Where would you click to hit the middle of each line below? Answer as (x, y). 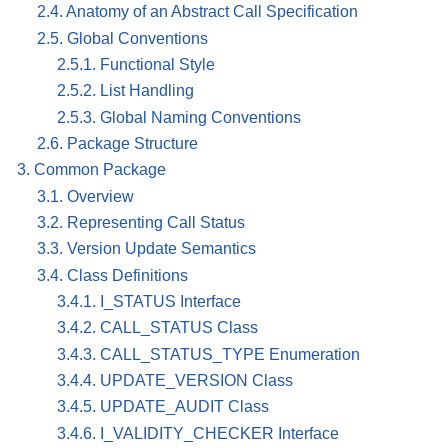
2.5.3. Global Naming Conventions (179, 117)
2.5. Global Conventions (122, 38)
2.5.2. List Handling (125, 91)
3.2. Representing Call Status (141, 222)
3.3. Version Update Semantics (146, 249)
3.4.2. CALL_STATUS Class (157, 328)
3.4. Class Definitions (112, 275)
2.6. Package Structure (117, 144)
